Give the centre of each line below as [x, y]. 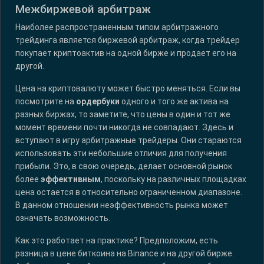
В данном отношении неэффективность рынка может [122, 205]
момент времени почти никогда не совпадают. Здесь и [124, 128]
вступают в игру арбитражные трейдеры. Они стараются [128, 141]
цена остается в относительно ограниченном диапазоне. [129, 192]
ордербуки [98, 102]
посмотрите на [46, 102]
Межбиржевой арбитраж [83, 9]
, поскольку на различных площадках [174, 179]
